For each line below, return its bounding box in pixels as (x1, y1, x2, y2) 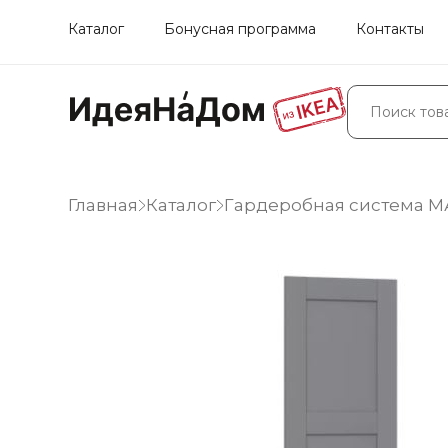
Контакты (356, 20, 424, 38)
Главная (68, 195, 138, 215)
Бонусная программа (164, 20, 316, 38)
